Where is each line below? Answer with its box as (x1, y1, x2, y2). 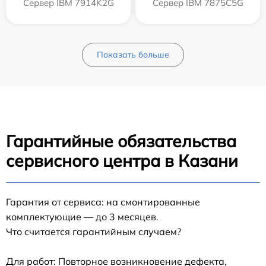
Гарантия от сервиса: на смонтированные (6, 195, 200, 208)
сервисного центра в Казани (6, 150, 238, 171)
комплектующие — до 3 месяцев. (6, 210, 159, 223)
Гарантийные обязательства (6, 130, 236, 151)
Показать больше (97, 49, 169, 60)
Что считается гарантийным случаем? (6, 225, 181, 237)
